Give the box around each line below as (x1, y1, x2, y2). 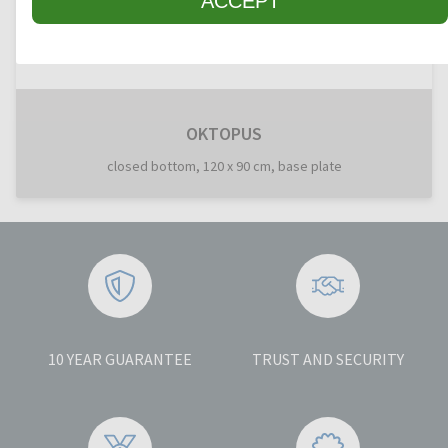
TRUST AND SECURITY (252, 348, 404, 369)
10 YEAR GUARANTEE (48, 348, 192, 369)
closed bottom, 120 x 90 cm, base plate (106, 156, 342, 175)
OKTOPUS (186, 121, 262, 145)
